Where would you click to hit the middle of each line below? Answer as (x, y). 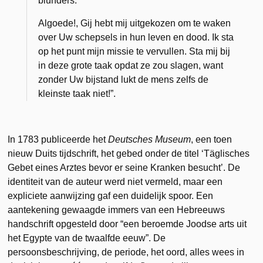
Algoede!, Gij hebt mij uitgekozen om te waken (135, 23)
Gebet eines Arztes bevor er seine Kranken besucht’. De (124, 167)
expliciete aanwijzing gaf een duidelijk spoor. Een (111, 195)
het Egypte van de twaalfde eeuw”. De (87, 238)
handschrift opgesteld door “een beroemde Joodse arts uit (127, 224)
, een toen (212, 139)
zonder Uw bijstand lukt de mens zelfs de (124, 79)
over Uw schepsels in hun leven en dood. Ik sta (136, 37)
